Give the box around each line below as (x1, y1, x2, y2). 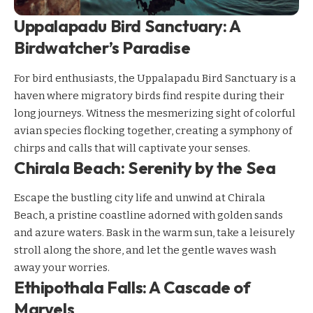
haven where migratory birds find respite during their (14, 89, 284, 102)
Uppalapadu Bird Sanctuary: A (14, 15, 240, 37)
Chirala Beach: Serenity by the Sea (14, 156, 276, 178)
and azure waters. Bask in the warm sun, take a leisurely (14, 226, 295, 239)
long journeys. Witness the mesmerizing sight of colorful (14, 106, 296, 119)
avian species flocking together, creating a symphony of (14, 124, 292, 137)
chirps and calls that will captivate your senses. (14, 141, 250, 154)
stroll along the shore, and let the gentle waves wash (14, 244, 276, 256)
